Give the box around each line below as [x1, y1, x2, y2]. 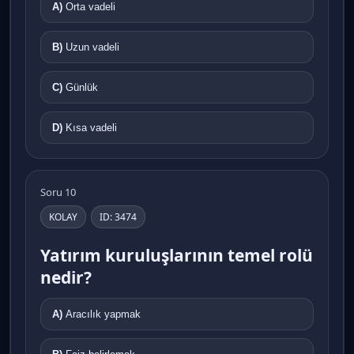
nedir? [40, 265, 92, 288]
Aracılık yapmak [66, 307, 141, 320]
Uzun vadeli [66, 40, 119, 53]
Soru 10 [40, 184, 76, 199]
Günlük [66, 81, 98, 93]
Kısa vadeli [66, 121, 117, 134]
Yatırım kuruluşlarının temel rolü [40, 243, 313, 266]
